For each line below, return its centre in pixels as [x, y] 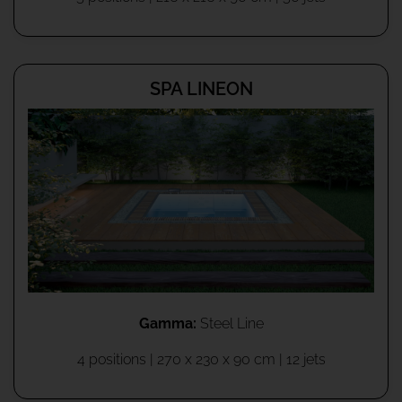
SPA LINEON [201, 89]
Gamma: [167, 323]
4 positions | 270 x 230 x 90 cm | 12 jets [201, 359]
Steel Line [230, 323]
